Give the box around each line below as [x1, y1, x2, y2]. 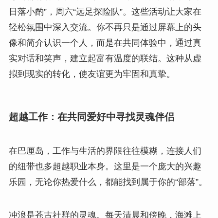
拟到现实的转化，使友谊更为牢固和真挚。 [8, 69, 175, 79]
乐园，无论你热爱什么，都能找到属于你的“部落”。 [8, 177, 207, 187]
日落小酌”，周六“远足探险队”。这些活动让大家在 [8, 7, 201, 17]
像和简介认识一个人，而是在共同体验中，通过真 [8, 38, 201, 48]
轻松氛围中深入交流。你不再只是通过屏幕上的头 [8, 22, 201, 33]
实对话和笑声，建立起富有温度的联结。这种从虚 [8, 54, 201, 64]
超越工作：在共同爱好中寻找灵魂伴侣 [8, 111, 174, 123]
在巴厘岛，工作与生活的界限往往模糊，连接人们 [8, 145, 201, 156]
